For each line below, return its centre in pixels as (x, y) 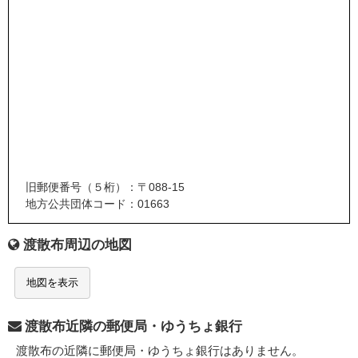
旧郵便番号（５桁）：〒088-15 (105, 187)
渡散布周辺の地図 (78, 245)
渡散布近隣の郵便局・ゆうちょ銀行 (133, 327)
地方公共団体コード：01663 (97, 204)
